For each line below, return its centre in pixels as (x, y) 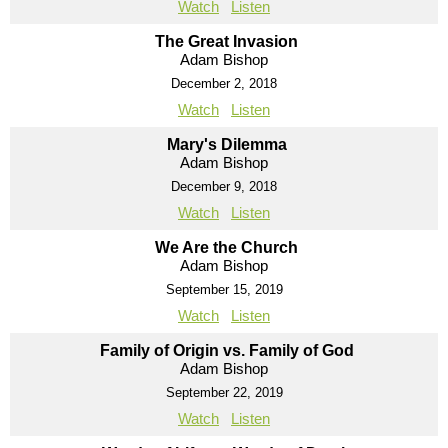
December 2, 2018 (224, 83)
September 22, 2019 (224, 392)
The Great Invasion (226, 41)
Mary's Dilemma (226, 144)
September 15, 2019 (224, 289)
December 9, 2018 (224, 186)
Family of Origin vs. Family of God (226, 350)
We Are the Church (226, 247)
